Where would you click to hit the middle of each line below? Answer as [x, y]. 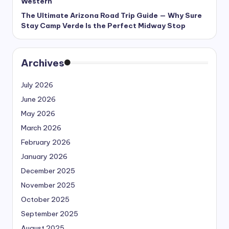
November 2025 [48, 185]
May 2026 [38, 113]
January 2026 [44, 156]
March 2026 [41, 128]
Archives [43, 63]
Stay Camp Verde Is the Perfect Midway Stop [103, 25]
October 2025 [45, 199]
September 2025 [50, 213]
